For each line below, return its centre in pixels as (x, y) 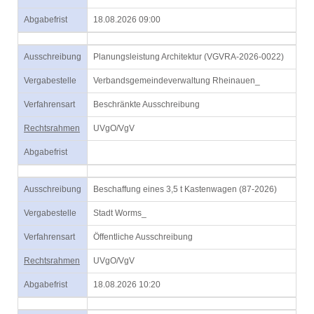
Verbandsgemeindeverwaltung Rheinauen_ (177, 81)
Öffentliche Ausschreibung (143, 237)
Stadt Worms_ (120, 213)
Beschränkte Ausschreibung (146, 104)
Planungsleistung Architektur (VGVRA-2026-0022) (189, 57)
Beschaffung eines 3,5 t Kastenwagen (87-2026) (185, 189)
